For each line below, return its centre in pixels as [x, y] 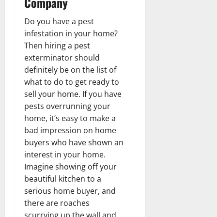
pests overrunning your [67, 106]
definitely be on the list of [70, 70]
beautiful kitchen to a [63, 179]
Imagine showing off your [70, 167]
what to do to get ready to [72, 82]
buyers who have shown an [74, 143]
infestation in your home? [71, 34]
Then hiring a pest [57, 46]
